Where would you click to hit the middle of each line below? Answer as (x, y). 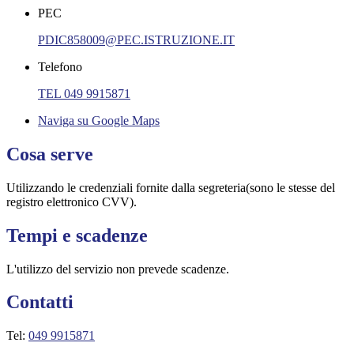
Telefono (60, 66)
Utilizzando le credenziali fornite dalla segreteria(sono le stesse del (171, 187)
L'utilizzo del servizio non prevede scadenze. (118, 269)
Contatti (40, 302)
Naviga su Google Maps (99, 120)
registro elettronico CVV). (72, 201)
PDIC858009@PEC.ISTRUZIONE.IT (136, 40)
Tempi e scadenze (77, 235)
